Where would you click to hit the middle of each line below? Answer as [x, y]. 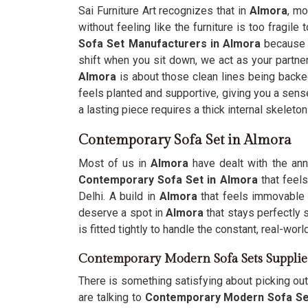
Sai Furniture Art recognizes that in [163, 11]
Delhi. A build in [117, 196]
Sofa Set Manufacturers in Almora [170, 44]
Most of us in [115, 163]
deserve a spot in [122, 213]
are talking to [112, 297]
